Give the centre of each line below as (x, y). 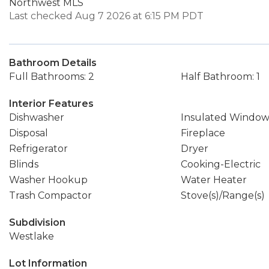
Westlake (32, 236)
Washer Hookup (48, 180)
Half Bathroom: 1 (220, 77)
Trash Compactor (50, 195)
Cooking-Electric (220, 164)
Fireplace (203, 133)
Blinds (24, 164)
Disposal (29, 133)
